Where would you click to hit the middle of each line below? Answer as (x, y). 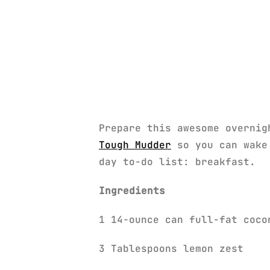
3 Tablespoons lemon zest (171, 248)
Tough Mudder (135, 145)
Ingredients (132, 190)
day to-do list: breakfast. (177, 162)
